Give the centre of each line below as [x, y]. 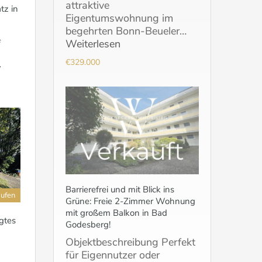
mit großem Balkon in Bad [116, 213]
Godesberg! [88, 225]
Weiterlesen [93, 44]
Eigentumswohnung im [119, 18]
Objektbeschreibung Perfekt [130, 242]
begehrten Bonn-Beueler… [126, 31]
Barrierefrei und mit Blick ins [120, 190]
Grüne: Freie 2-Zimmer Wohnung [130, 201]
